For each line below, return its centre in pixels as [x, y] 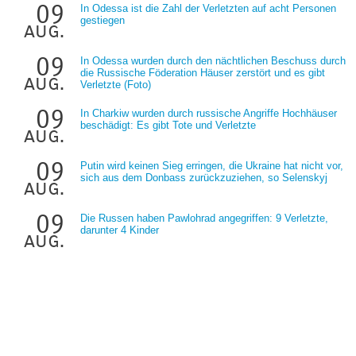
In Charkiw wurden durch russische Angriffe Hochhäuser [209, 113]
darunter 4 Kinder [120, 230]
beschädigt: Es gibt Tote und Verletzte [168, 125]
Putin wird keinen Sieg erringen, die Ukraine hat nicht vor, [212, 166]
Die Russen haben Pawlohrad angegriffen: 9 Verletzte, [204, 218]
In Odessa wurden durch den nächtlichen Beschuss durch [213, 61]
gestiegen [103, 20]
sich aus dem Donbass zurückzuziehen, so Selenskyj [204, 178]
